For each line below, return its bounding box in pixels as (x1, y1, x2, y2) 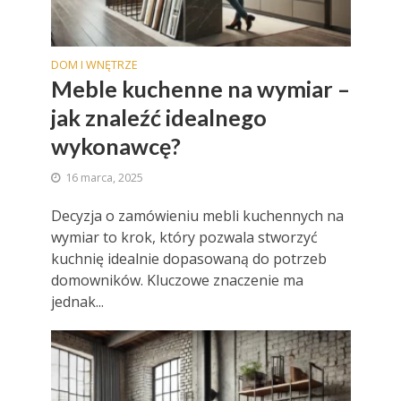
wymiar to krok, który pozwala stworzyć (50, 226, 318, 247)
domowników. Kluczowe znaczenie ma (50, 269, 303, 290)
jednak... (50, 291, 104, 311)
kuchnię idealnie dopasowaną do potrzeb (50, 248, 327, 269)
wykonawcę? (50, 132, 181, 159)
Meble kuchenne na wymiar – (50, 74, 350, 102)
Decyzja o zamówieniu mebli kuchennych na (50, 205, 344, 226)
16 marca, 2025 (64, 169, 143, 185)
